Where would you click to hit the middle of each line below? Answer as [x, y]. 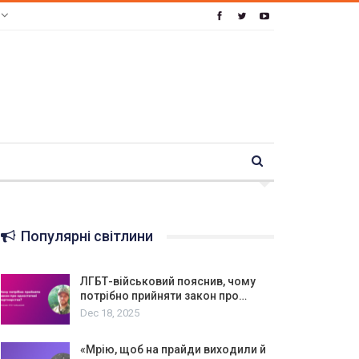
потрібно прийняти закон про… [163, 295]
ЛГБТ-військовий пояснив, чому [167, 281]
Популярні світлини [85, 236]
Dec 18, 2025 [109, 313]
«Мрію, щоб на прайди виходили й [173, 350]
